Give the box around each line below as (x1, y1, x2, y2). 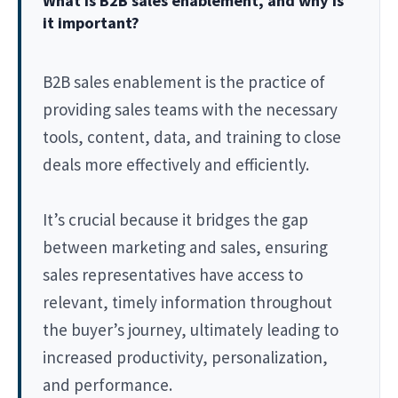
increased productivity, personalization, (43, 346, 328, 368)
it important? (43, 12, 139, 33)
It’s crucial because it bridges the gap (43, 208, 308, 230)
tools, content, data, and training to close (43, 125, 341, 147)
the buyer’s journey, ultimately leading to (43, 318, 338, 340)
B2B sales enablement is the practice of (43, 70, 325, 92)
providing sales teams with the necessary (43, 98, 338, 120)
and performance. (43, 373, 172, 395)
